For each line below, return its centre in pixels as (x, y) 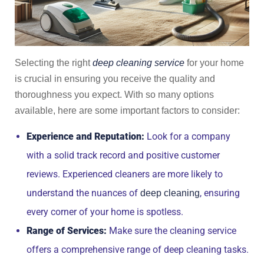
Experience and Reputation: (85, 136)
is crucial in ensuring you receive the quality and (115, 79)
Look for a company (187, 136)
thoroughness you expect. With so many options (114, 95)
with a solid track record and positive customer (123, 155)
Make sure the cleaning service (171, 231)
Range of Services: (67, 231)
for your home (214, 63)
